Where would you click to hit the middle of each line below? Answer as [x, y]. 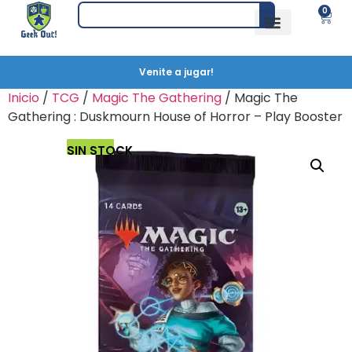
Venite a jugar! [176, 72]
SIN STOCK [100, 150]
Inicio [24, 98]
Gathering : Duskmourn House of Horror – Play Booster [175, 117]
